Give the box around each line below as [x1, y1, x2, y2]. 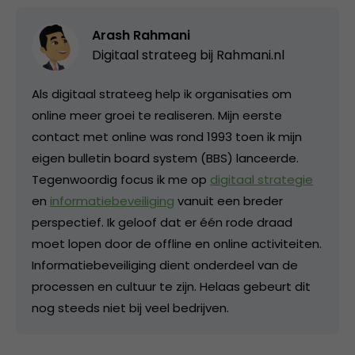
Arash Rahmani [92, 25, 190, 44]
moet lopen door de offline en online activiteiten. [32, 235, 322, 252]
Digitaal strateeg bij [92, 45, 216, 64]
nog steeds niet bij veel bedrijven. [32, 299, 229, 316]
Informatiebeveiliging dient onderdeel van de [32, 256, 298, 273]
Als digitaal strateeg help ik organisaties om [32, 85, 292, 102]
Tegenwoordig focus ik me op [32, 170, 210, 188]
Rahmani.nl [216, 45, 284, 64]
